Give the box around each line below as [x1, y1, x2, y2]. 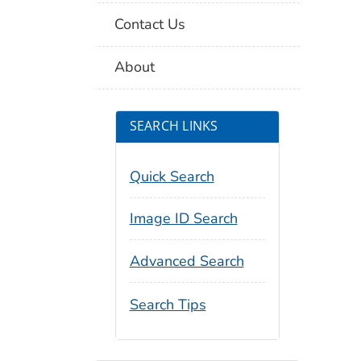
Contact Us [114, 14, 186, 34]
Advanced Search [129, 251, 244, 272]
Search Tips [129, 294, 206, 314]
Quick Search [129, 166, 214, 186]
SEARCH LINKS [129, 117, 218, 135]
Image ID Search [129, 209, 238, 229]
